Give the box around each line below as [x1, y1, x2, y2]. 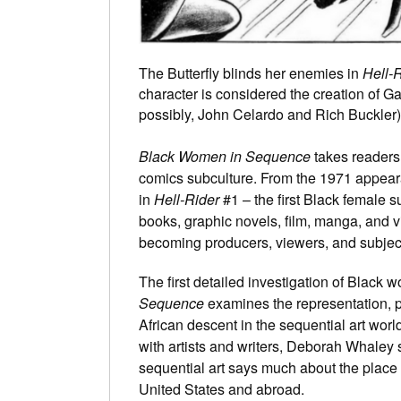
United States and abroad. [139, 378, 304, 399]
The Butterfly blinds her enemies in [139, 62, 363, 83]
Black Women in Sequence [139, 145, 311, 166]
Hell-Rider [154, 188, 219, 209]
